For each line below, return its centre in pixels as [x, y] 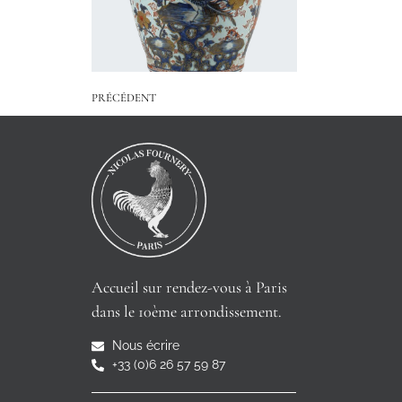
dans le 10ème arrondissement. [187, 311]
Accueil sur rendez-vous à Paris [189, 287]
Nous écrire [145, 346]
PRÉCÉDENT [124, 97]
